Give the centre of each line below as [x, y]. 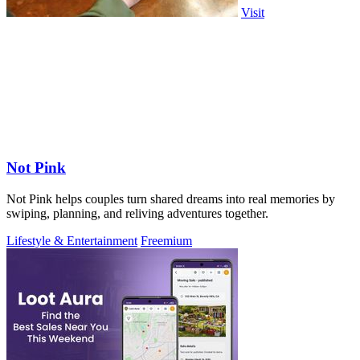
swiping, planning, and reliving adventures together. [137, 213]
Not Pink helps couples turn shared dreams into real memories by [171, 198]
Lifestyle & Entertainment [72, 240]
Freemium [166, 240]
